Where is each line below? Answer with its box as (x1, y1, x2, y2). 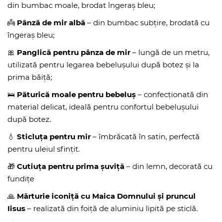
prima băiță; (7, 72, 52, 82)
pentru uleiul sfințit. (7, 144, 80, 154)
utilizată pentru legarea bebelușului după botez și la (7, 60, 199, 69)
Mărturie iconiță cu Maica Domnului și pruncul (17, 191, 196, 201)
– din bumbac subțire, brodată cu (85, 18, 210, 27)
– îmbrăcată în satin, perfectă (91, 132, 200, 141)
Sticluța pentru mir (17, 132, 91, 141)
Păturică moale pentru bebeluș (17, 90, 136, 99)
